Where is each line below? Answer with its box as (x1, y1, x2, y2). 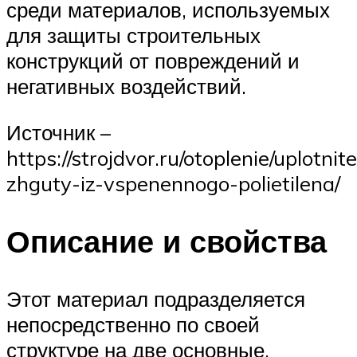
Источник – (6, 119, 111, 145)
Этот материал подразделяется (6, 285, 305, 312)
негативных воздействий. (6, 73, 246, 100)
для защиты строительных (6, 22, 261, 49)
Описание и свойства (6, 221, 327, 261)
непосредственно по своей (6, 311, 260, 337)
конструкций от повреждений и (6, 48, 300, 74)
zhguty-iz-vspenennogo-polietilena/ (6, 170, 340, 196)
